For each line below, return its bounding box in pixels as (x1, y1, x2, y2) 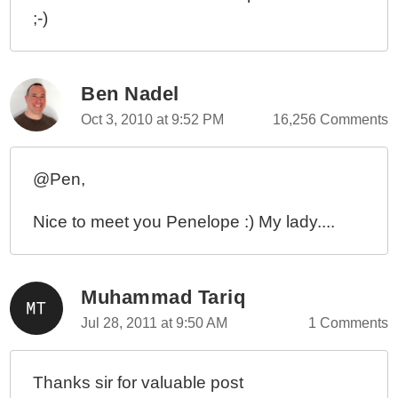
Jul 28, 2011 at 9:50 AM (81, 315, 228, 330)
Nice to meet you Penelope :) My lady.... (33, 212, 336, 231)
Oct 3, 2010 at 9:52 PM (81, 112, 225, 127)
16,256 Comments (272, 112, 388, 127)
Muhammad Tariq (81, 286, 246, 308)
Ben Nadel (81, 83, 179, 105)
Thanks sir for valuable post (33, 373, 244, 392)
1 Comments (307, 315, 388, 330)
